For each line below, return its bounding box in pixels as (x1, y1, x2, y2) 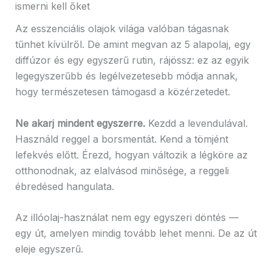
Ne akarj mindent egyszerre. (15, 117, 145, 129)
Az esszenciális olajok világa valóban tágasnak (15, 22, 229, 35)
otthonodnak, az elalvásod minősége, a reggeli (15, 164, 229, 177)
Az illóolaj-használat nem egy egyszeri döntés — (15, 211, 239, 224)
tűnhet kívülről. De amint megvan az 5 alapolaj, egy (15, 38, 251, 51)
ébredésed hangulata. (15, 180, 114, 192)
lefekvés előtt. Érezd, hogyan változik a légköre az (15, 148, 248, 161)
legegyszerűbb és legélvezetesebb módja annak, (15, 70, 238, 83)
